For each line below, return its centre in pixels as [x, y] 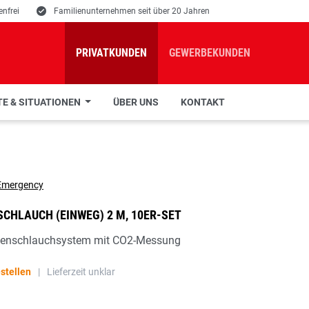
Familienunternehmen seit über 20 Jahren [132, 11]
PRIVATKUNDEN [111, 53]
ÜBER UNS [136, 102]
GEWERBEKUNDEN [210, 53]
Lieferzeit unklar [81, 272]
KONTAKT [202, 102]
